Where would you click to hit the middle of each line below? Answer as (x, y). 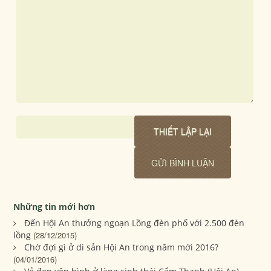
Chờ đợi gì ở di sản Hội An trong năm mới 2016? (122, 247)
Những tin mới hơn (54, 207)
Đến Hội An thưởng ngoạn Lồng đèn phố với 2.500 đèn (135, 223)
